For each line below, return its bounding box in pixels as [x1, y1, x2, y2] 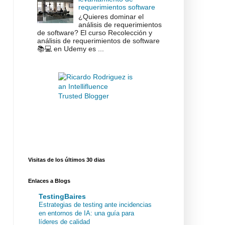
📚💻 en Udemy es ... [37, 44, 104, 53]
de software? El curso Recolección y [37, 28, 152, 37]
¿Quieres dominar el [78, 12, 144, 21]
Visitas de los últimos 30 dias [28, 157, 105, 163]
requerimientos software [78, 3, 156, 11]
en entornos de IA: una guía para [39, 209, 134, 217]
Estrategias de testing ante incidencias [39, 200, 152, 208]
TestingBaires [39, 192, 86, 200]
